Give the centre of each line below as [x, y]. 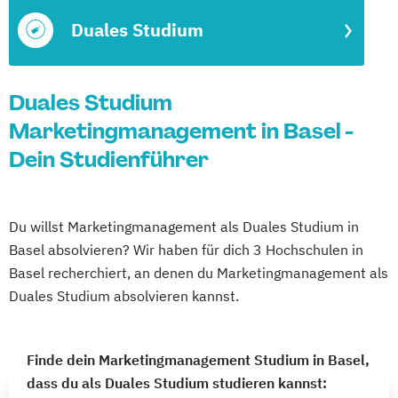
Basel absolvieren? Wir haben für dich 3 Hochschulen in [186, 250]
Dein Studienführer [109, 159]
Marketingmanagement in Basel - [181, 131]
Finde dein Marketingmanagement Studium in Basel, [198, 360]
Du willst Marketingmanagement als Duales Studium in [184, 227]
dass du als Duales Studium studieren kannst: [177, 383]
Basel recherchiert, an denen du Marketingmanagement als [199, 273]
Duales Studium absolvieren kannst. [124, 296]
